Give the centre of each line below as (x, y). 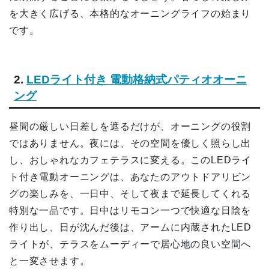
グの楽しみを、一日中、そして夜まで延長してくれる (130, 194)
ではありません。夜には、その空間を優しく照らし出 (130, 144)
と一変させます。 (50, 261)
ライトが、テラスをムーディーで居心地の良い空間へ (130, 244)
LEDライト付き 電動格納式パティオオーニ (137, 80)
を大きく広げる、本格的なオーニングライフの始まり (130, 13)
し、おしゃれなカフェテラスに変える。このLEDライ (130, 160)
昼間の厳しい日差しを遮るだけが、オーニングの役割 (130, 127)
